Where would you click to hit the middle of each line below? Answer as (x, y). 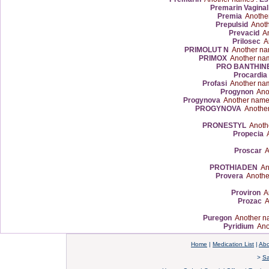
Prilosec (246, 41)
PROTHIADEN (233, 168)
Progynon (237, 92)
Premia (230, 16)
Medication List (233, 244)
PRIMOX (213, 58)
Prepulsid (232, 25)
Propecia (248, 134)
